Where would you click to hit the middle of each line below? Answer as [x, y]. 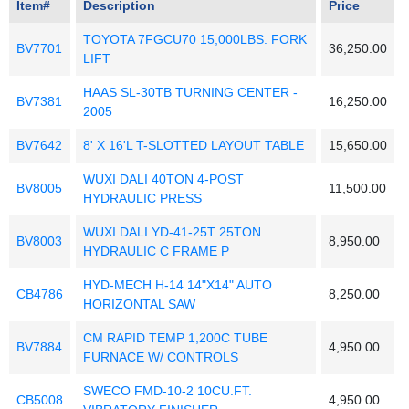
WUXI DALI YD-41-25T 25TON [172, 232]
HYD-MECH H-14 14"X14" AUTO [178, 285]
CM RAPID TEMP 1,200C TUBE [175, 338]
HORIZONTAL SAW [139, 304]
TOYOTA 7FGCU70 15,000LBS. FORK [195, 40]
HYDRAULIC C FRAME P [156, 252]
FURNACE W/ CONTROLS [161, 357]
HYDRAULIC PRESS [142, 199]
